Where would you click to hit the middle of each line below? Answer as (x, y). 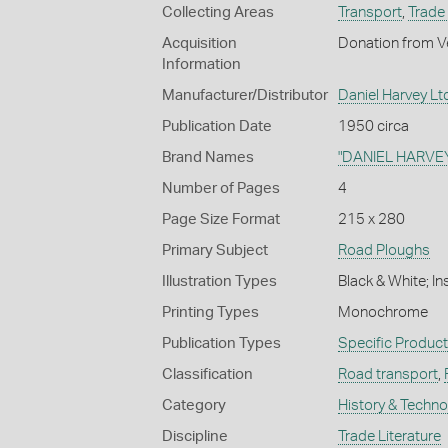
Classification (207, 374)
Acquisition (199, 43)
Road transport (387, 374)
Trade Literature (389, 436)
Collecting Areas (218, 12)
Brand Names (208, 157)
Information (201, 64)
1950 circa (373, 126)
